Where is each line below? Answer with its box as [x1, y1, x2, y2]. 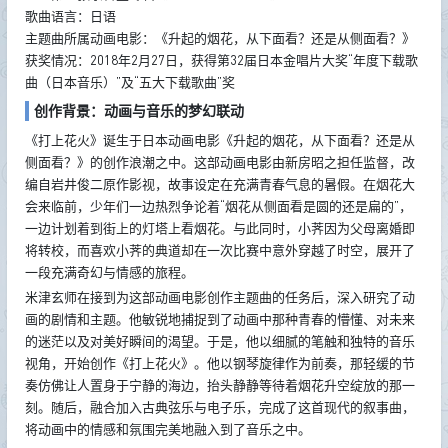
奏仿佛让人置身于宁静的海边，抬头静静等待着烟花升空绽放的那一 [24, 376, 415, 393]
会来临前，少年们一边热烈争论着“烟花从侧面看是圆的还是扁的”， [24, 197, 412, 214]
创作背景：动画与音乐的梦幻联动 [33, 101, 244, 119]
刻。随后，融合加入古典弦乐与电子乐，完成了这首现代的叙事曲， [24, 398, 415, 415]
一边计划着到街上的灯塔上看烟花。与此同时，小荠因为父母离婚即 [24, 219, 415, 236]
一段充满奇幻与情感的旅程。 [24, 263, 194, 280]
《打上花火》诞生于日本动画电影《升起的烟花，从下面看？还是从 [24, 131, 415, 148]
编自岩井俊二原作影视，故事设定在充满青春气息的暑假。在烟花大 [24, 175, 415, 192]
